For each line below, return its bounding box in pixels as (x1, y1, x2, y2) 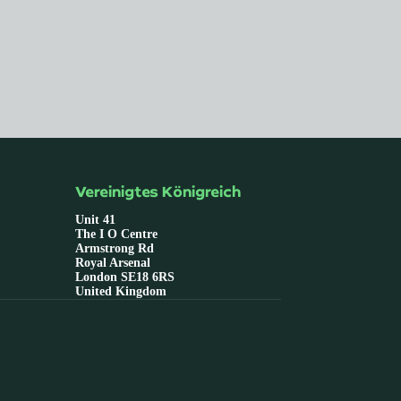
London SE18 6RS (74, 270, 175, 285)
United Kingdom (74, 285, 166, 299)
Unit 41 (74, 213, 115, 227)
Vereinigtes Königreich (74, 183, 241, 200)
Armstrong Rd (74, 242, 154, 256)
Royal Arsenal (74, 256, 150, 270)
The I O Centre (74, 227, 158, 242)
